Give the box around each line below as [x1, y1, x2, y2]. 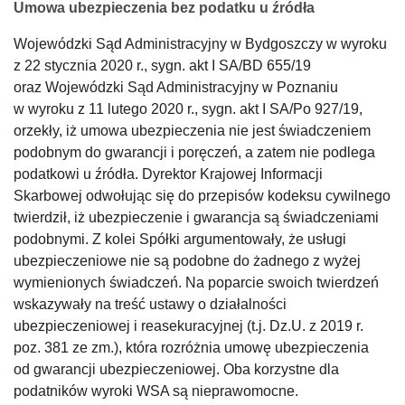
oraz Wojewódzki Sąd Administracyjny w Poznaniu [14, 79, 338, 95]
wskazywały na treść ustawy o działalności [14, 296, 287, 312]
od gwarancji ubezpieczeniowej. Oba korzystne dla [14, 361, 339, 377]
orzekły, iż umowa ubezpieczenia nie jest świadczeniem [14, 122, 371, 138]
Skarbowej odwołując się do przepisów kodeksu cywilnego [14, 187, 391, 203]
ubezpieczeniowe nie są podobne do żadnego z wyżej [14, 252, 361, 268]
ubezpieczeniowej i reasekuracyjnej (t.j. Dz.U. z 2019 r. [14, 317, 363, 334]
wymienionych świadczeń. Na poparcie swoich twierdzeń [14, 274, 379, 290]
